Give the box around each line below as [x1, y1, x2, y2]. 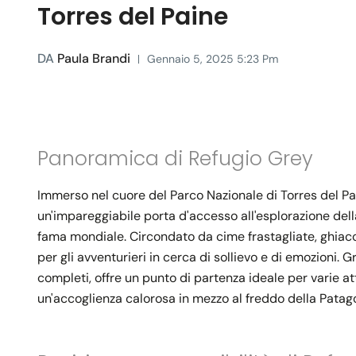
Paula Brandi [54, 50, 130, 68]
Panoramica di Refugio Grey [37, 145, 313, 173]
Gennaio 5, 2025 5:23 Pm [147, 52, 278, 67]
